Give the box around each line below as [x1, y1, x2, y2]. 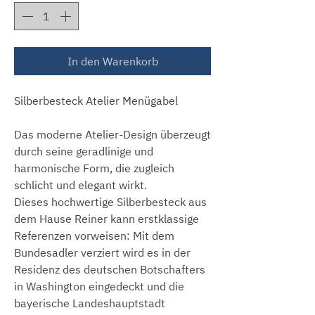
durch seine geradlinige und [14, 143, 153, 158]
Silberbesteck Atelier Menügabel [14, 93, 178, 108]
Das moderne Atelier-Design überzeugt [14, 127, 211, 141]
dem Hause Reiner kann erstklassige [14, 211, 199, 226]
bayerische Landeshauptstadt [14, 295, 165, 310]
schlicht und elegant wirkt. [14, 177, 150, 192]
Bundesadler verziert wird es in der [14, 245, 191, 259]
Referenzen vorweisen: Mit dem [14, 228, 174, 243]
